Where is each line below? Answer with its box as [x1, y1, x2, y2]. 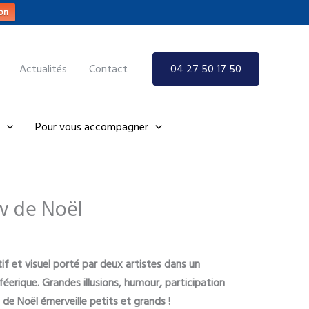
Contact [89, 61, 128, 77]
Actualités [19, 61, 67, 77]
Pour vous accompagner [35, 119, 149, 134]
